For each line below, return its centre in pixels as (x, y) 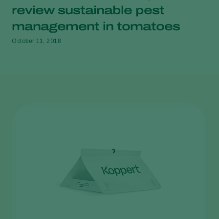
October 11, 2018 (36, 41)
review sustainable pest (88, 10)
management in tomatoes (96, 26)
